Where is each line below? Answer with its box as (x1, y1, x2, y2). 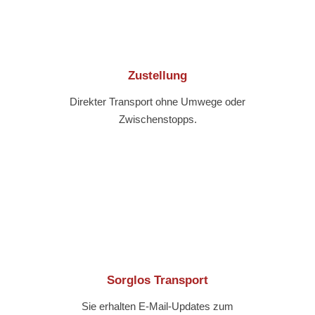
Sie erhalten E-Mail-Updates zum (82, 300, 233, 313)
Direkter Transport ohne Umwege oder (70, 96, 245, 108)
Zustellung (128, 69, 187, 83)
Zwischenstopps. (118, 113, 197, 126)
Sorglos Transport (107, 274, 208, 288)
